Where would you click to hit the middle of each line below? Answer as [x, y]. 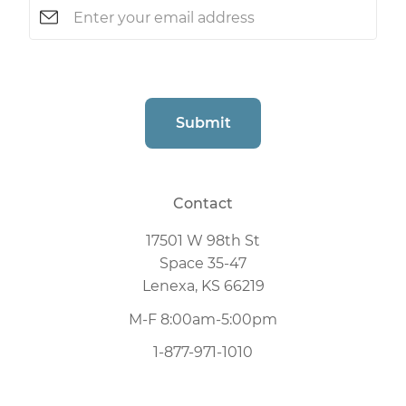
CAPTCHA [63, 64]
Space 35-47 [203, 264]
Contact [203, 204]
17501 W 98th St [203, 241]
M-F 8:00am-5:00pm [203, 320]
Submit [203, 123]
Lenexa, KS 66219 [203, 286]
